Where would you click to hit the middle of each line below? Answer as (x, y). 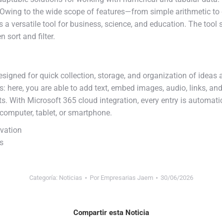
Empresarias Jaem (127, 178)
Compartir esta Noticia (111, 213)
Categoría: (44, 178)
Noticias (70, 178)
